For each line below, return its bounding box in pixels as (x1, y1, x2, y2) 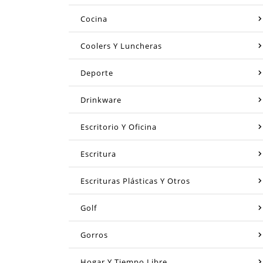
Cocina (80, 13, 107, 24)
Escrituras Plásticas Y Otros (80, 175, 190, 186)
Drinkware (80, 94, 122, 105)
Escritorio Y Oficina (80, 121, 157, 132)
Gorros (80, 229, 108, 240)
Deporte (80, 67, 113, 78)
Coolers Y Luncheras (80, 40, 162, 51)
